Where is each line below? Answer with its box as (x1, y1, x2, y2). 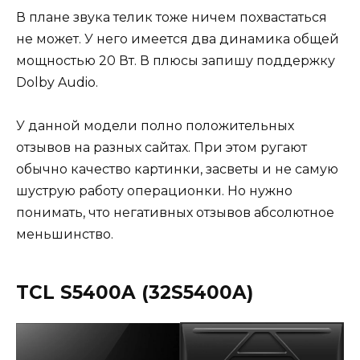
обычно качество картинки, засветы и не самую (16, 162, 338, 178)
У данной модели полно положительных (16, 118, 294, 134)
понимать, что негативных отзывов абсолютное (16, 205, 334, 221)
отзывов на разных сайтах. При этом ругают (16, 140, 307, 156)
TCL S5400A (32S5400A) (16, 281, 259, 305)
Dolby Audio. (16, 75, 101, 91)
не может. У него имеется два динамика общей (16, 31, 339, 47)
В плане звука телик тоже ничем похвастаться (16, 10, 327, 26)
